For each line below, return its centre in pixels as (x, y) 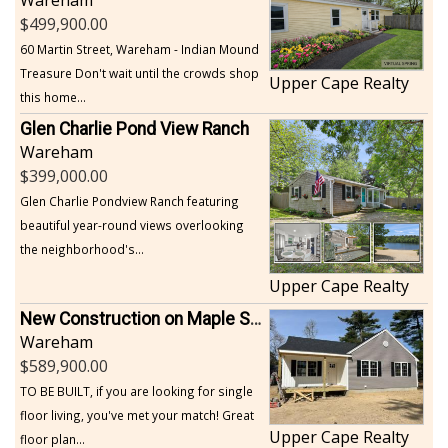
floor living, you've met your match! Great (137, 414)
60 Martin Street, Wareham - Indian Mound (139, 48)
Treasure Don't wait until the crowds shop (139, 72)
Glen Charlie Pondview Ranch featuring (129, 200)
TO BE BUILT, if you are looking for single (136, 390)
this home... (53, 96)
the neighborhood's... (82, 248)
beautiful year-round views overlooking (132, 224)
